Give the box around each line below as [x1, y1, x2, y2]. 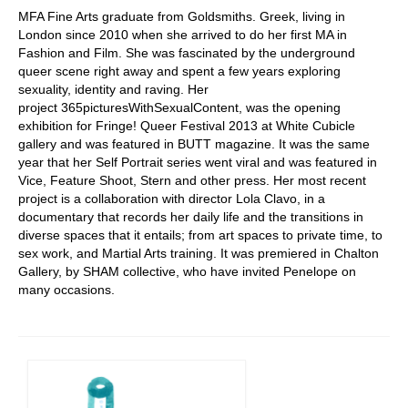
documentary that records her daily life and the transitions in [18, 209, 363, 224]
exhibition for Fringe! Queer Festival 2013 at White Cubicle [18, 117, 355, 133]
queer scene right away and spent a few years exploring [18, 63, 341, 78]
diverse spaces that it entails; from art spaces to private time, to [18, 227, 382, 242]
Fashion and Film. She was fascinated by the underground [18, 45, 355, 60]
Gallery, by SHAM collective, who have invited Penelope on [18, 263, 356, 279]
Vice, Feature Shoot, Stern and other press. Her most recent [18, 172, 366, 188]
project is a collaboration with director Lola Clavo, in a [18, 190, 325, 206]
